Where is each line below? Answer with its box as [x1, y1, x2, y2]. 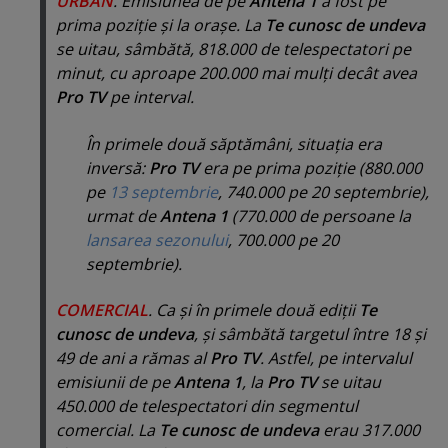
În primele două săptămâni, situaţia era [86, 132, 382, 155]
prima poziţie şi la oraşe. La [56, 14, 265, 37]
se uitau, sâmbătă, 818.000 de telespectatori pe [56, 38, 411, 61]
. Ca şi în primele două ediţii [148, 298, 359, 321]
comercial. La [56, 418, 159, 441]
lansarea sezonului [86, 228, 228, 251]
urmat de [86, 204, 160, 227]
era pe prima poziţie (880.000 [199, 156, 422, 179]
